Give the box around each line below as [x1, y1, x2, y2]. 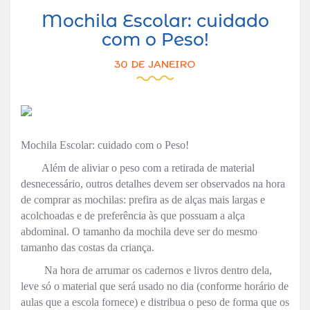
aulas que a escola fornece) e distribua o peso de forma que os [21, 296, 289, 308]
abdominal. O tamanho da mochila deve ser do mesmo [21, 226, 257, 237]
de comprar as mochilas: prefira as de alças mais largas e [21, 194, 265, 206]
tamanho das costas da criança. [21, 241, 154, 253]
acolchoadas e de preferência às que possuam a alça [21, 210, 245, 221]
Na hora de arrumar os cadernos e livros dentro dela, [44, 264, 272, 276]
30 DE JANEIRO [114, 57, 196, 71]
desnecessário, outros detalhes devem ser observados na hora [21, 178, 285, 190]
